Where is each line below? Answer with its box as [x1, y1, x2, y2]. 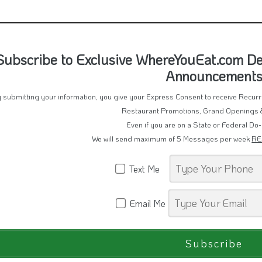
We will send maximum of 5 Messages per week [92, 140, 252, 150]
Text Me [126, 169, 167, 182]
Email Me [127, 204, 166, 216]
